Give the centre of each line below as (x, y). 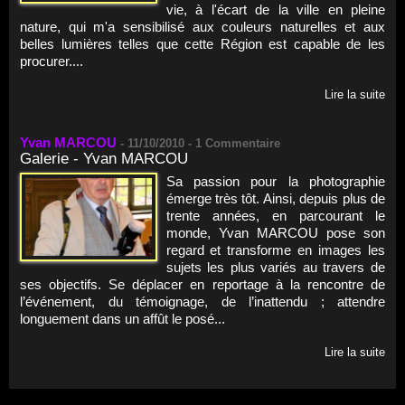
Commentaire (241, 143)
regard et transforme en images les (275, 250)
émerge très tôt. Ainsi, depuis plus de (275, 198)
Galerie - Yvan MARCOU (104, 158)
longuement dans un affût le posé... (122, 318)
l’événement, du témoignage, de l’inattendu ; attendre (202, 301)
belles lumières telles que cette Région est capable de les (202, 43)
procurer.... (52, 61)
